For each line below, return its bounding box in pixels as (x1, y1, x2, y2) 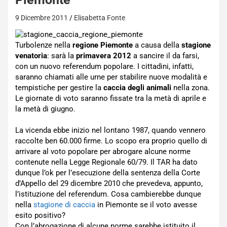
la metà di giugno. (15, 104, 75, 113)
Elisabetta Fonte (74, 14, 125, 22)
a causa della (133, 41, 181, 50)
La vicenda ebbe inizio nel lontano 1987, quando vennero (15, 126, 206, 135)
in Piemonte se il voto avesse (95, 200, 197, 209)
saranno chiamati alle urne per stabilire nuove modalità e (15, 72, 207, 82)
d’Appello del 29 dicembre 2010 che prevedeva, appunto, (15, 179, 203, 188)
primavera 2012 (76, 51, 131, 60)
